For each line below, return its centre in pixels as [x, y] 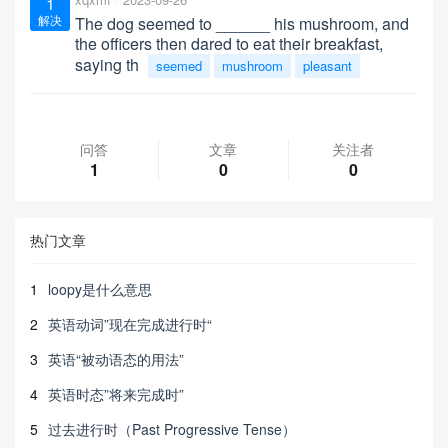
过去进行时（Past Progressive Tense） [172, 428]
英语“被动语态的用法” [116, 358]
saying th [107, 64]
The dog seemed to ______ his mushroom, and [242, 23]
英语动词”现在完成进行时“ [130, 323]
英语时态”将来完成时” [116, 393]
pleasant [327, 65]
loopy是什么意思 [100, 288]
